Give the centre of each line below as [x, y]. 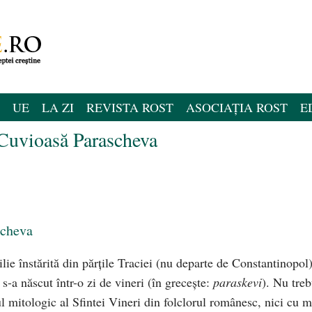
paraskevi [237, 282]
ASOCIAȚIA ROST [237, 107]
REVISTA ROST [130, 107]
